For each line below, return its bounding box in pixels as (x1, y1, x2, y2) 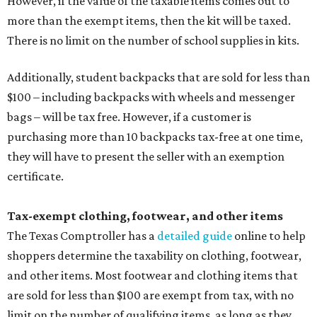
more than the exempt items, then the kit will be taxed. (7, 13, 291, 28)
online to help (232, 229, 306, 243)
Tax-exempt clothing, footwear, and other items (7, 209, 283, 223)
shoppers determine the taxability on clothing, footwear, (7, 248, 301, 263)
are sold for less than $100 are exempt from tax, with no (7, 288, 294, 302)
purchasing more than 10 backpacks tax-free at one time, (7, 129, 303, 144)
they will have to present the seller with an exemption (7, 149, 284, 163)
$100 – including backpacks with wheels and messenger (7, 90, 295, 104)
